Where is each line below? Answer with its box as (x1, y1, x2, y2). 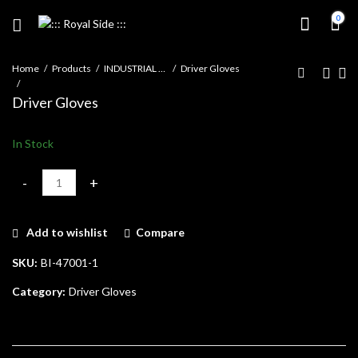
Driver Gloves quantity (11, 183, 133, 197)
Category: (12, 284, 68, 298)
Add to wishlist (26, 225, 108, 240)
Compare (135, 225, 185, 240)
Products (52, 62, 91, 74)
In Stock (12, 136, 54, 150)
